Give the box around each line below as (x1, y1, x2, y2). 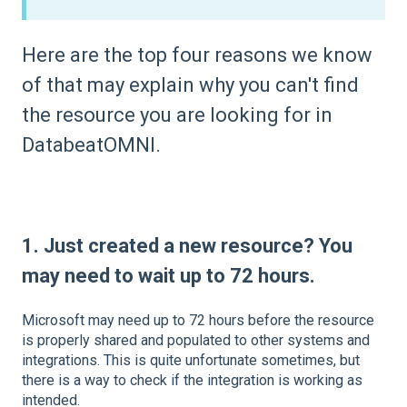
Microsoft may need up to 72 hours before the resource (22, 312, 374, 330)
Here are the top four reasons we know (22, 44, 372, 67)
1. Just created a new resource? (22, 233, 319, 257)
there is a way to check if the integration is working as (22, 372, 362, 390)
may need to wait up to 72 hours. (22, 263, 315, 287)
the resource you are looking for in (22, 104, 333, 127)
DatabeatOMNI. (22, 134, 161, 157)
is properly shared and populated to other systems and (22, 332, 370, 350)
